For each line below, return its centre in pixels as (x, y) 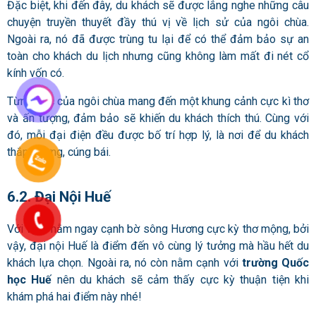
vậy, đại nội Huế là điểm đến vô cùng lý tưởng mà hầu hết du (158, 246)
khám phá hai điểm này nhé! (74, 297)
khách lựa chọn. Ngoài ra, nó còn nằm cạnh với (123, 263)
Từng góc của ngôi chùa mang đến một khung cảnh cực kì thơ (158, 101)
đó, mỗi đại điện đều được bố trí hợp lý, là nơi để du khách (158, 135)
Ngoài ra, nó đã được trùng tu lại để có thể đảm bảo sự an (158, 39)
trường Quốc (274, 263)
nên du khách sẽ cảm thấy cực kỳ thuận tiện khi (181, 280)
